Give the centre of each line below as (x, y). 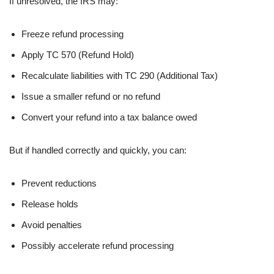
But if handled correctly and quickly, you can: (98, 150)
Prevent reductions (59, 183)
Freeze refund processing (72, 34)
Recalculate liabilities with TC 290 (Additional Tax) (120, 75)
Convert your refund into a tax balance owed (109, 117)
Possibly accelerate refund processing (98, 245)
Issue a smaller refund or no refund (91, 96)
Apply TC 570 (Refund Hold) (78, 54)
